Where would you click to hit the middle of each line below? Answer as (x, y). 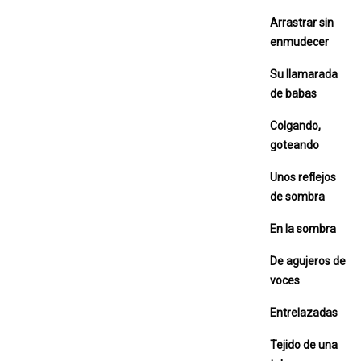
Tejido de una (304, 344)
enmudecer (299, 41)
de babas (293, 93)
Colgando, (295, 125)
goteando (295, 145)
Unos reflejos (303, 177)
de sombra (297, 196)
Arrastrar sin (302, 22)
